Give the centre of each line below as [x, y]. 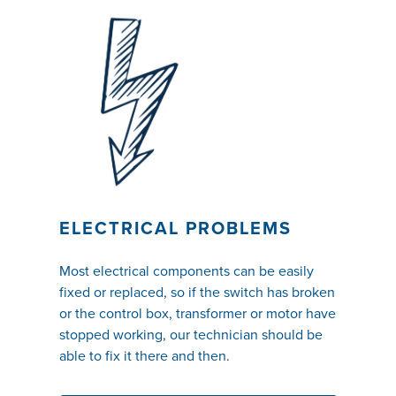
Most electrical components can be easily [186, 271]
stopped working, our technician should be [190, 335]
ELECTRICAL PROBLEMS [175, 229]
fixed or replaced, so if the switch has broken [197, 293]
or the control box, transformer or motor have [197, 314]
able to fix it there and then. [146, 356]
